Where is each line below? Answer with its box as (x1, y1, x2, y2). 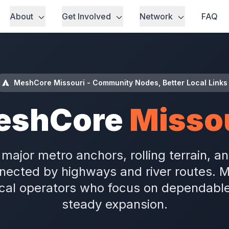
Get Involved (61, 11, 113, 21)
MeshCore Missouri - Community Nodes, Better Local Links (14, 78, 227, 87)
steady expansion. (61, 197, 168, 212)
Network (139, 11, 175, 21)
